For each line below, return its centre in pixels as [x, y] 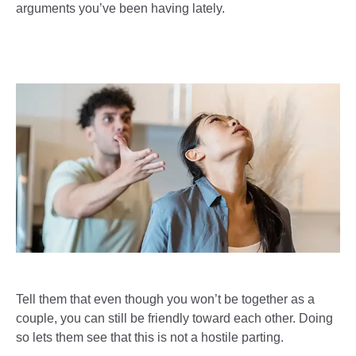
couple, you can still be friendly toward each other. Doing [174, 318]
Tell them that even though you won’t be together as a [165, 299]
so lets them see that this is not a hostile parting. [150, 337]
